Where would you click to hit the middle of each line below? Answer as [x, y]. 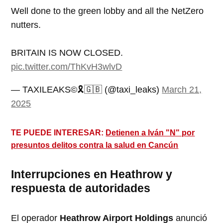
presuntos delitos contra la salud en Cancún [95, 145]
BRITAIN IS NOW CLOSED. [67, 53]
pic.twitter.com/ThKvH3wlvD [67, 67]
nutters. [26, 25]
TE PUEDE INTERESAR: [58, 133]
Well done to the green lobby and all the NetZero [108, 11]
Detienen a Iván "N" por [150, 133]
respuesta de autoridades [81, 188]
